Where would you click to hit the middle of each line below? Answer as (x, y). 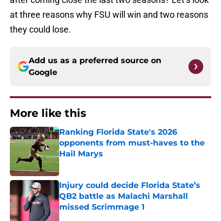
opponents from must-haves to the (132, 143)
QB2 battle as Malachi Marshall (124, 196)
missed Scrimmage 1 (102, 207)
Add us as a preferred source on (95, 61)
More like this (48, 113)
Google (43, 73)
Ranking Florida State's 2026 (118, 132)
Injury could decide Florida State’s (130, 185)
